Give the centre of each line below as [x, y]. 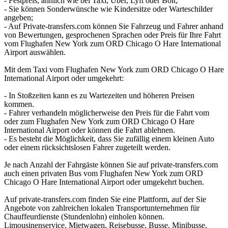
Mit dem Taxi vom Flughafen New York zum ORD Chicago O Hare [114, 70]
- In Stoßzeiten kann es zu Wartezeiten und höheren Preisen [99, 96]
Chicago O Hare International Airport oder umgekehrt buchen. [104, 182]
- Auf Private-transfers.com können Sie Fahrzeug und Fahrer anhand [114, 26]
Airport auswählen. [35, 52]
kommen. [19, 104]
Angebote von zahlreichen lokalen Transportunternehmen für [102, 208]
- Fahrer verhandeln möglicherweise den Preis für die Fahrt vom [107, 113]
